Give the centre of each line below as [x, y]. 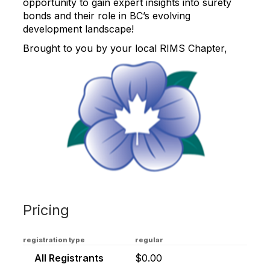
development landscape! [78, 29]
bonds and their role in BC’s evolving [107, 16]
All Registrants [68, 258]
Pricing [46, 210]
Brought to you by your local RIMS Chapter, [125, 48]
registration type [54, 240]
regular [149, 240]
